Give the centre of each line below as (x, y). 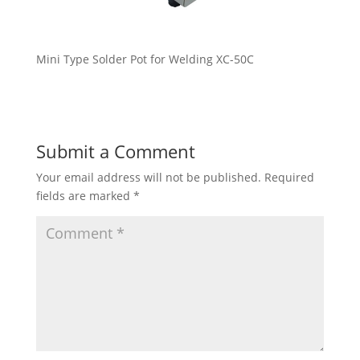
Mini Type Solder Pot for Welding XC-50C (145, 59)
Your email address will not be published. (148, 178)
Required (289, 178)
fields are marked (84, 196)
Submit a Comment (115, 151)
